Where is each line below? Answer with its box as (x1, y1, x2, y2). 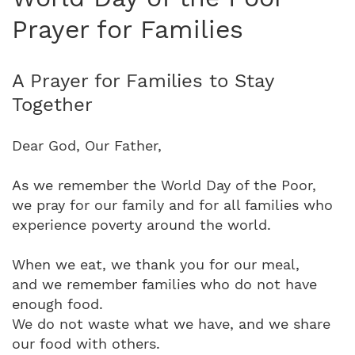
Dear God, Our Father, (12, 136, 166, 154)
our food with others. (12, 334, 165, 352)
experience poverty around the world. (12, 216, 276, 233)
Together (12, 93, 93, 116)
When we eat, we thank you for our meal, (12, 255, 300, 273)
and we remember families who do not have (12, 275, 317, 292)
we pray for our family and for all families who (12, 196, 333, 213)
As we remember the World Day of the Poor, (12, 176, 316, 193)
